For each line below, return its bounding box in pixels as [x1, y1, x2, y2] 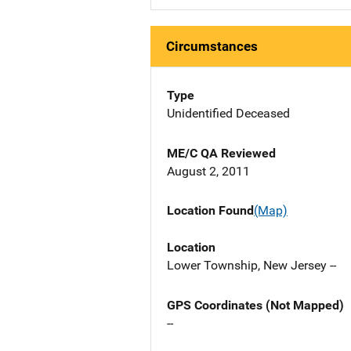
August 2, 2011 [167, 164, 250, 179]
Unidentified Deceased [167, 106, 290, 121]
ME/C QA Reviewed [167, 146, 276, 161]
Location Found [167, 203, 254, 219]
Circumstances [166, 38, 258, 55]
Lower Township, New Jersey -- [167, 257, 336, 273]
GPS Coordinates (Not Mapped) [167, 297, 344, 313]
